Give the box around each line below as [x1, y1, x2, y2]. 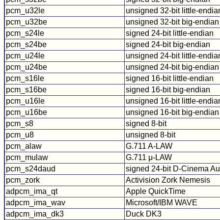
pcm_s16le [6, 74, 44, 82]
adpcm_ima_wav [6, 198, 65, 207]
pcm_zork [6, 175, 40, 184]
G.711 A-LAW [126, 141, 172, 150]
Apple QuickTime [126, 187, 186, 195]
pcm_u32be [6, 17, 47, 26]
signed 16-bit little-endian [126, 74, 214, 82]
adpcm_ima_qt [6, 187, 57, 195]
